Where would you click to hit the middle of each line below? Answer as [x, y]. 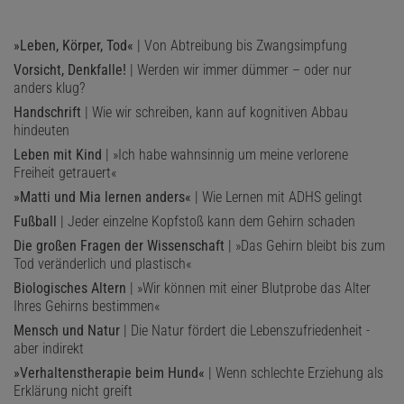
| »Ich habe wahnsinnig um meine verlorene [225, 154]
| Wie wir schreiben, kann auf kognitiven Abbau [215, 112]
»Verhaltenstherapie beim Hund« [109, 372]
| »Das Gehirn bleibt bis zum [305, 245]
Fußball [35, 221]
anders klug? [49, 87]
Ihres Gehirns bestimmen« [87, 306]
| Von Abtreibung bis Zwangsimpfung [240, 45]
